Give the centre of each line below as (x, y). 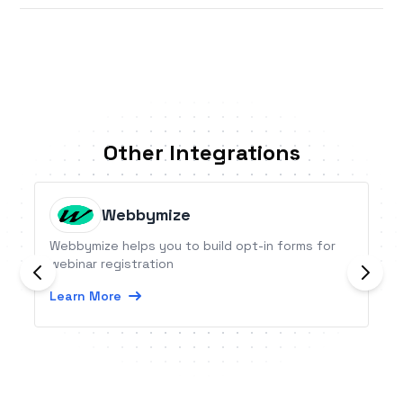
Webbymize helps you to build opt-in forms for (193, 246)
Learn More (86, 296)
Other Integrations (201, 153)
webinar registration (112, 264)
